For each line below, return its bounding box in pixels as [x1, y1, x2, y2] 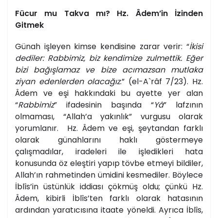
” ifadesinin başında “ [54, 99, 154, 110]
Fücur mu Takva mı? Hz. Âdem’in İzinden [15, 8, 203, 19]
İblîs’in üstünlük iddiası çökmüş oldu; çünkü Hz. [15, 181, 203, 192]
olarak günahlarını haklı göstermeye [15, 134, 203, 145]
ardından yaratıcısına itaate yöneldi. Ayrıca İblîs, [15, 204, 203, 216]
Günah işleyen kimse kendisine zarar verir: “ [15, 40, 189, 52]
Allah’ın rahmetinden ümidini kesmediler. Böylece [15, 169, 203, 181]
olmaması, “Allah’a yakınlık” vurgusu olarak [15, 110, 203, 122]
